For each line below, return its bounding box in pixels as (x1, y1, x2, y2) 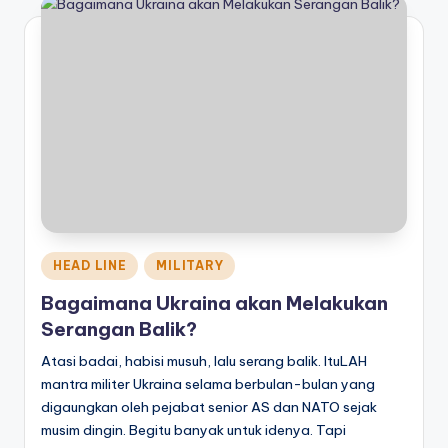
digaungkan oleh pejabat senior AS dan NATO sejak (41, 398, 377, 417)
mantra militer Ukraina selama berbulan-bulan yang (41, 375, 375, 394)
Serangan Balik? (41, 317, 197, 342)
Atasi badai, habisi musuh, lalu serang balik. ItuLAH (41, 352, 370, 371)
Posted (40, 253, 86, 270)
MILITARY (156, 257, 224, 273)
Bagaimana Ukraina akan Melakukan (41, 291, 388, 316)
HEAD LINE (53, 257, 127, 273)
